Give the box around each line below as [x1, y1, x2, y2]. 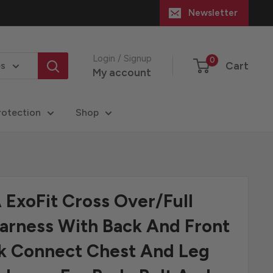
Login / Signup [93, 52, 152, 64]
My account [93, 66, 151, 79]
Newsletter [188, 7, 238, 18]
